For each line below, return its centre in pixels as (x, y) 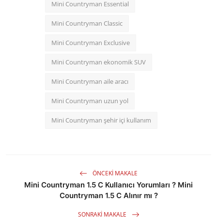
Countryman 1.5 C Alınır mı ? (108, 196)
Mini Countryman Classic (87, 23)
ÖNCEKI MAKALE (114, 173)
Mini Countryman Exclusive (91, 43)
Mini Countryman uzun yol (90, 101)
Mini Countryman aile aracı (90, 82)
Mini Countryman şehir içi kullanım (101, 120)
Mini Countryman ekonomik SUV (99, 62)
